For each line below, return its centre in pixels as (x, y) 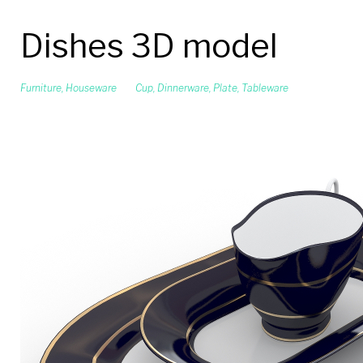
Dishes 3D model (149, 46)
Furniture (41, 88)
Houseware (91, 88)
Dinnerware (183, 88)
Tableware (265, 88)
